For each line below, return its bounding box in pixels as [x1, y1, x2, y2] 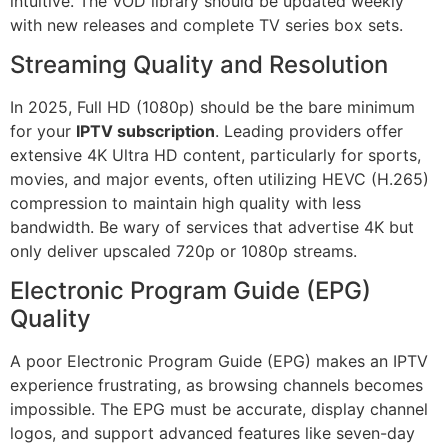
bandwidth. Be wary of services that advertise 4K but [10, 217, 414, 238]
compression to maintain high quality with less [10, 193, 361, 214]
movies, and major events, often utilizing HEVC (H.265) [10, 169, 429, 190]
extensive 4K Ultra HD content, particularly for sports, [10, 145, 421, 166]
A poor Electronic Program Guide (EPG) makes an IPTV [10, 351, 428, 372]
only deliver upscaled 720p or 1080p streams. [10, 241, 357, 262]
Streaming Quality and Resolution [10, 50, 388, 80]
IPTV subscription [76, 121, 215, 142]
